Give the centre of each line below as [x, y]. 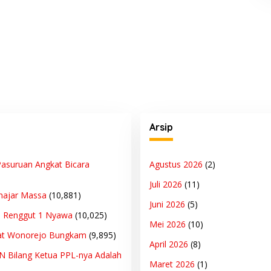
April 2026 [168, 244]
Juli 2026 [165, 184]
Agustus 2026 [176, 165]
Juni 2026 [167, 204]
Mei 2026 [167, 224]
